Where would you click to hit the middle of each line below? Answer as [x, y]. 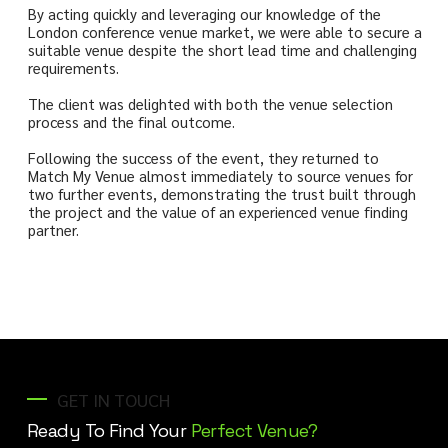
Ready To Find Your [108, 430]
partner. [53, 229]
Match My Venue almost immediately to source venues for [220, 175]
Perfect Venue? [254, 430]
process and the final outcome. [131, 121]
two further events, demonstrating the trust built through [221, 193]
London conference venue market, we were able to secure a [224, 31]
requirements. [73, 67]
